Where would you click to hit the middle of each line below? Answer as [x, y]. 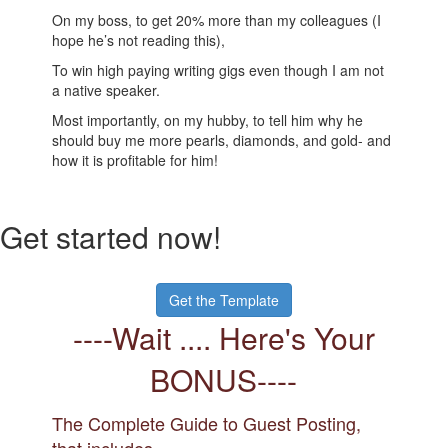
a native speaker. [106, 90]
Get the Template [223, 300]
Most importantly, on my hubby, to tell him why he [208, 120]
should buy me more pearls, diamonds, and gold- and [222, 140]
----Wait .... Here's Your [223, 338]
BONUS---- [224, 380]
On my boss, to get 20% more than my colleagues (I [217, 20]
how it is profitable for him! [135, 160]
